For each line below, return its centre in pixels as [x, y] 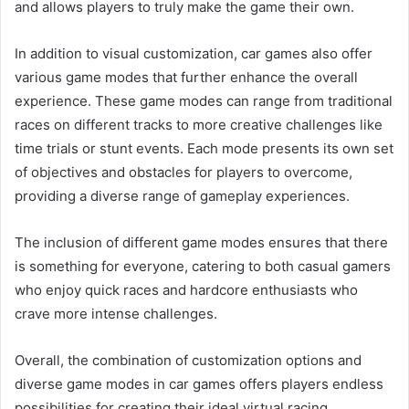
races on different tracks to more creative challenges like [199, 124]
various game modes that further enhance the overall [186, 77]
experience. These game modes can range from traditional [204, 100]
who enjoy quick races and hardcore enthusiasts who [186, 289]
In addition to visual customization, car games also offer [194, 53]
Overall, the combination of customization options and [188, 360]
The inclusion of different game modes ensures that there [201, 242]
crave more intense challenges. [116, 313]
